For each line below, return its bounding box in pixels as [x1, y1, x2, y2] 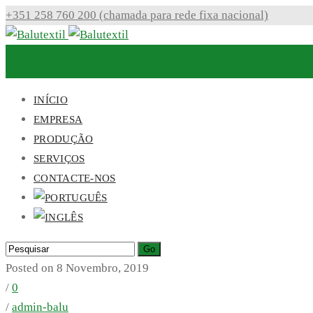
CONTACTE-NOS [34, 173, 116, 184]
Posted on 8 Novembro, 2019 [6, 261, 149, 275]
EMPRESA [34, 114, 83, 125]
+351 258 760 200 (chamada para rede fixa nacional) [6, 8, 268, 22]
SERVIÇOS [34, 153, 85, 164]
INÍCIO [34, 94, 68, 105]
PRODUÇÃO [34, 133, 94, 145]
